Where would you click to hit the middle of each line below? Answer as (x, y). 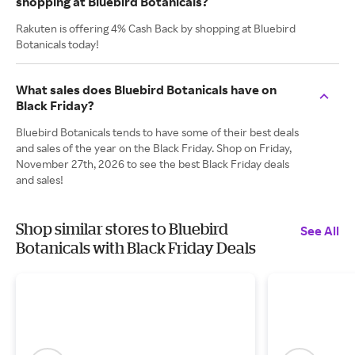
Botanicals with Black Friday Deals (136, 248)
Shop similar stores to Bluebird (122, 229)
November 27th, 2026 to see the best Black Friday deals (153, 164)
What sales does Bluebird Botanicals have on (146, 90)
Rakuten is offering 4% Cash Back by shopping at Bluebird (156, 28)
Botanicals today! (57, 44)
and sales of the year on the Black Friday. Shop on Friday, (154, 148)
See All (320, 231)
